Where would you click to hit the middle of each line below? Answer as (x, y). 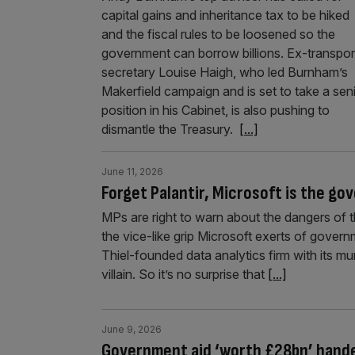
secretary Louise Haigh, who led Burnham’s (225, 72)
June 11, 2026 (132, 171)
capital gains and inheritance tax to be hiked (225, 15)
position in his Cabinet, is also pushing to (216, 110)
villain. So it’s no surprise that (185, 274)
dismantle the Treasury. (170, 129)
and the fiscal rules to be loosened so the (218, 34)
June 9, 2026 (132, 329)
